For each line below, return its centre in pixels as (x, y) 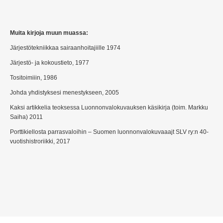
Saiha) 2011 (26, 117)
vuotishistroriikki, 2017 (40, 141)
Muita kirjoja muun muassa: (49, 33)
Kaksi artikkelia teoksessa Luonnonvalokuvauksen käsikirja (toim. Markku (109, 108)
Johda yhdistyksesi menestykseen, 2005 (64, 93)
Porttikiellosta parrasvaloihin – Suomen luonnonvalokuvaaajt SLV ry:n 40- (109, 132)
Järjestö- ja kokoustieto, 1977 (50, 63)
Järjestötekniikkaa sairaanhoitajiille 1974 (65, 48)
